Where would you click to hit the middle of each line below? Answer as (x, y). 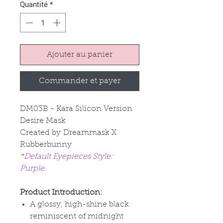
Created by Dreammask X (68, 133)
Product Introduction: (61, 192)
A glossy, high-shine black (79, 204)
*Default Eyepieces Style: (66, 157)
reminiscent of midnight (77, 216)
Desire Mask (43, 121)
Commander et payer (80, 81)
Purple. (33, 168)
